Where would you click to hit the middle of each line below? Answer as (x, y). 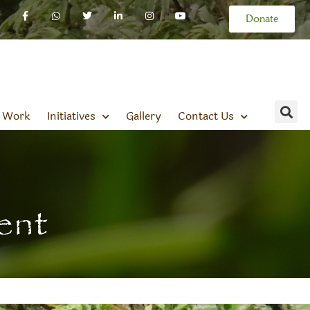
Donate (262, 19)
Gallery (143, 116)
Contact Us (206, 116)
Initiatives (71, 116)
